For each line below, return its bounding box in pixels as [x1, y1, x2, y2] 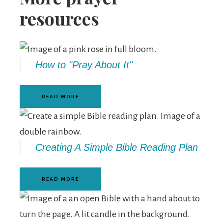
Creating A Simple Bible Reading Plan [35, 142, 198, 153]
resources [20, 6, 99, 30]
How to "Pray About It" [35, 59, 133, 70]
